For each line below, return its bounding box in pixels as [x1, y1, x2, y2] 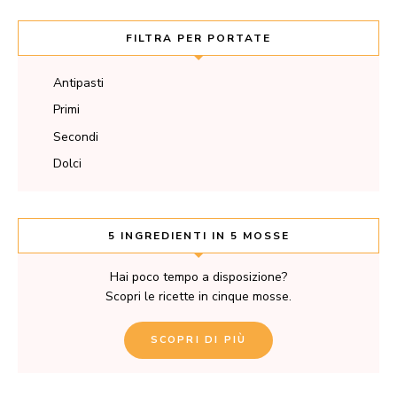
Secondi [53, 128, 98, 145]
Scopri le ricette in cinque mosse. [105, 288, 292, 306]
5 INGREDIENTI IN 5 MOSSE [107, 229, 290, 244]
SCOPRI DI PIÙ [150, 333, 247, 347]
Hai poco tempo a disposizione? [110, 269, 287, 286]
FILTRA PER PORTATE [126, 30, 271, 45]
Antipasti [53, 74, 104, 91]
